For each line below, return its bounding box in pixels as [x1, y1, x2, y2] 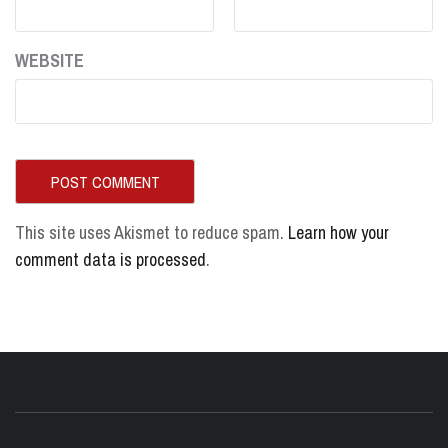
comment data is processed [15, 247, 206, 272]
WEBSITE [15, 48, 84, 73]
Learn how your [288, 220, 389, 245]
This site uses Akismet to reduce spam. [15, 220, 288, 245]
